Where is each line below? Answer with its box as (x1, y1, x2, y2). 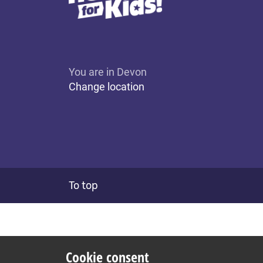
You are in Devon (69, 66, 147, 79)
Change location (69, 80, 144, 93)
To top (69, 179, 98, 192)
